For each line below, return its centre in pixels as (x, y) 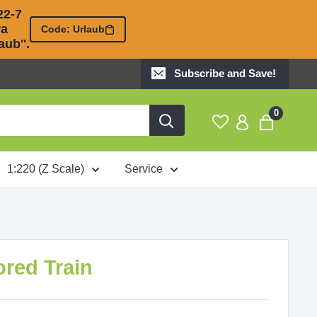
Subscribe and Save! (225, 73)
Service (143, 169)
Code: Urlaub (73, 29)
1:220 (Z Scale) (45, 169)
